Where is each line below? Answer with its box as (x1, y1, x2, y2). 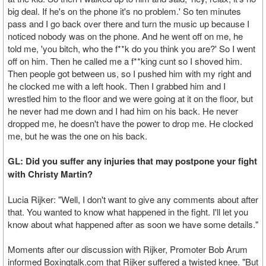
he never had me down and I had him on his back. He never (8, 104, 238, 117)
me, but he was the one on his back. (8, 129, 147, 142)
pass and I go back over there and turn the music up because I (8, 17, 249, 30)
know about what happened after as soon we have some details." (8, 218, 258, 230)
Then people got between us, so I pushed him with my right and (8, 67, 251, 80)
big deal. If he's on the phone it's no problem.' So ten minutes (8, 5, 241, 17)
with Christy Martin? (8, 167, 93, 180)
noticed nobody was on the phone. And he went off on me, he (8, 30, 243, 42)
